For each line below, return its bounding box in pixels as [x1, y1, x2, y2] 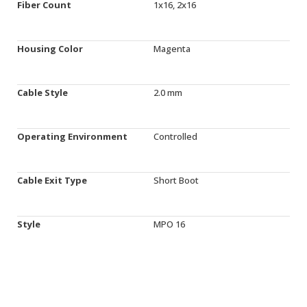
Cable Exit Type [17, 174, 87, 186]
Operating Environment [17, 130, 127, 143]
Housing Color [17, 42, 83, 55]
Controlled [153, 130, 197, 143]
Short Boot [153, 174, 199, 186]
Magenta [153, 42, 191, 55]
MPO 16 [153, 218, 185, 230]
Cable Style [17, 86, 68, 99]
